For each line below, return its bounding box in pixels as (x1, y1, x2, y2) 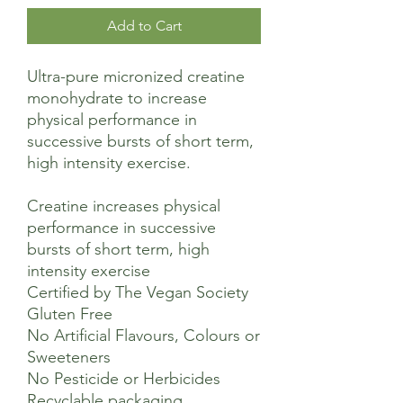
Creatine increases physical (27, 196, 220, 216)
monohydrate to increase (27, 88, 207, 108)
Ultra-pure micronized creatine (27, 67, 245, 86)
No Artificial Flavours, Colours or (27, 326, 260, 345)
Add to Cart (106, 17, 182, 34)
